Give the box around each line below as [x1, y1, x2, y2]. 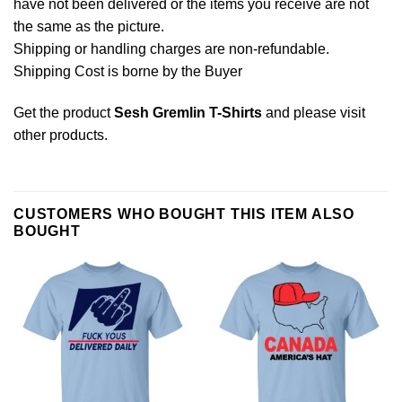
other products [13, 127, 104, 143]
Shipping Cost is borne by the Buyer [13, 63, 242, 79]
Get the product [13, 104, 114, 120]
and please [262, 104, 340, 120]
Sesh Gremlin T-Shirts [114, 104, 262, 120]
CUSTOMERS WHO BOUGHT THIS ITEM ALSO [13, 206, 354, 223]
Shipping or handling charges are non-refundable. [13, 40, 329, 57]
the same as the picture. [13, 18, 164, 34]
